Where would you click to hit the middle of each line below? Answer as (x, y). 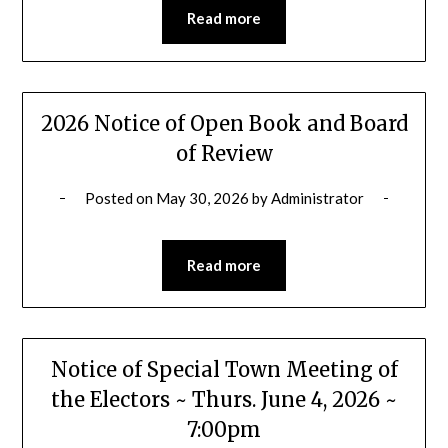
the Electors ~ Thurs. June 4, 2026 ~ (224, 399)
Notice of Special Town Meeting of (224, 369)
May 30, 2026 (202, 197)
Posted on (120, 197)
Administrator (317, 197)
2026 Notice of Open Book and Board (224, 123)
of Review (224, 153)
